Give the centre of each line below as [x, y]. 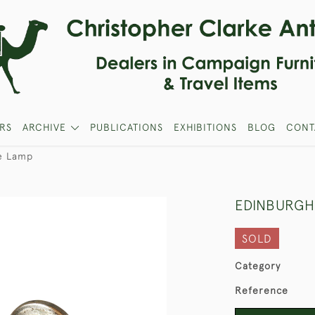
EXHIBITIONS [205, 127]
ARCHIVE [45, 127]
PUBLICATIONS [126, 127]
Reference [262, 290]
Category [258, 266]
